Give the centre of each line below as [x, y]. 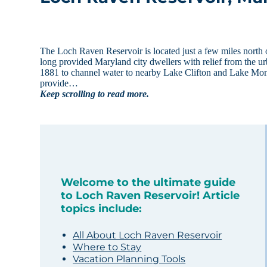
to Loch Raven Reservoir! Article [150, 196]
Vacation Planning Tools [129, 259]
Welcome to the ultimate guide [148, 183]
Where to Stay [107, 247]
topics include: [102, 209]
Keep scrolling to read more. [95, 94]
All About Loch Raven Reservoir [148, 235]
